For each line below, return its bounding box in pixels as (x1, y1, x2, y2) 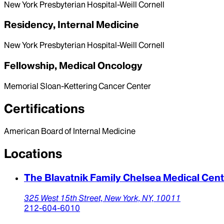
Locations (4, 146, 62, 162)
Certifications (4, 100, 84, 116)
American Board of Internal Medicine (4, 126, 135, 136)
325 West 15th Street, (24, 192, 104, 203)
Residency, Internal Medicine (4, 18, 139, 31)
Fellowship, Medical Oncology (4, 59, 142, 71)
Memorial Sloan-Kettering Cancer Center (4, 80, 151, 91)
